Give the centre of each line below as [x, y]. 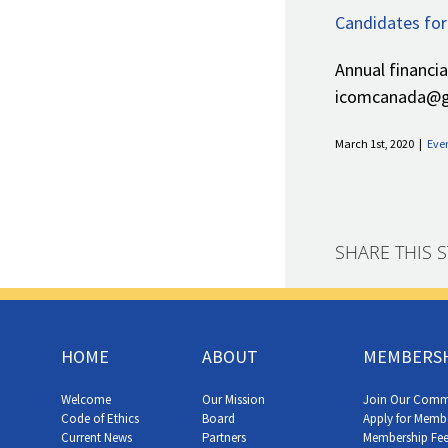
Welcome [86, 399]
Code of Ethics [100, 418]
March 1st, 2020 [374, 143]
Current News [97, 437]
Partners [223, 437]
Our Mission [233, 399]
